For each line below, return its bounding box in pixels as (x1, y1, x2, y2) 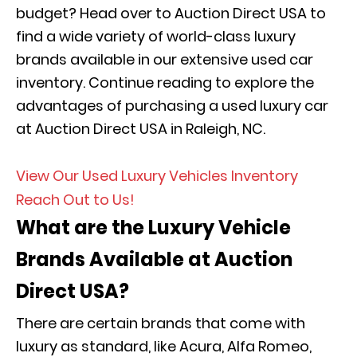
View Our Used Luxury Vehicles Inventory (16, 166, 298, 186)
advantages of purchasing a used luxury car (16, 96, 328, 116)
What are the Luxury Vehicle (16, 214, 291, 241)
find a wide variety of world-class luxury (16, 26, 296, 46)
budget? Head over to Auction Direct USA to (16, 3, 326, 23)
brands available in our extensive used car (16, 49, 313, 69)
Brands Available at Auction (16, 246, 292, 273)
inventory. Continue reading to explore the (16, 73, 314, 92)
